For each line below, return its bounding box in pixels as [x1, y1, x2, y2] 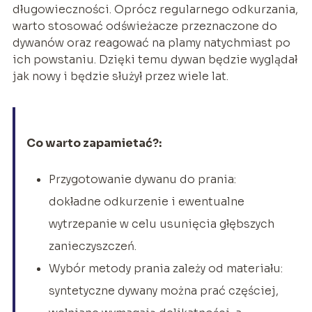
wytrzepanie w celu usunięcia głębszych [48, 217, 274, 232]
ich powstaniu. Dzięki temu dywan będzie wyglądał [12, 52, 297, 68]
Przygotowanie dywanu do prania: [48, 172, 236, 187]
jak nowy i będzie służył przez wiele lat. [12, 69, 228, 84]
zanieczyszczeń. [48, 239, 136, 254]
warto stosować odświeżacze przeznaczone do [12, 19, 277, 34]
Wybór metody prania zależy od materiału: [48, 261, 283, 276]
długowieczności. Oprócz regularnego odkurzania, [12, 2, 298, 17]
